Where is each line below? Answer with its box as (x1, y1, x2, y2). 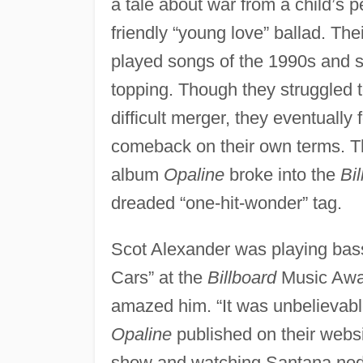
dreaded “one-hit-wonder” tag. (110, 192, 342, 213)
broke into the (224, 164, 340, 185)
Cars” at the (110, 267, 207, 288)
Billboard (207, 267, 276, 288)
